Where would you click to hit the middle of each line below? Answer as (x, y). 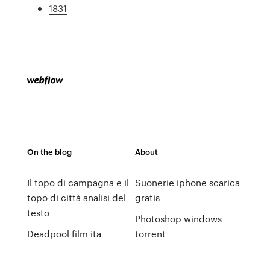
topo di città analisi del (76, 198)
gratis (147, 198)
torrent (150, 234)
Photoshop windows (178, 219)
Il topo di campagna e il (78, 183)
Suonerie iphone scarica (187, 183)
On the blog (49, 152)
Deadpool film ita (64, 234)
